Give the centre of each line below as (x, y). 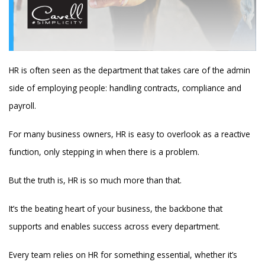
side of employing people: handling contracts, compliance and (125, 88)
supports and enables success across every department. (115, 226)
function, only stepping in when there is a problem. (104, 151)
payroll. (23, 106)
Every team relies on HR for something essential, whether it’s (123, 254)
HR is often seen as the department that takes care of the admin (130, 70)
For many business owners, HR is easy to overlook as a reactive (130, 134)
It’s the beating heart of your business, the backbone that (116, 208)
